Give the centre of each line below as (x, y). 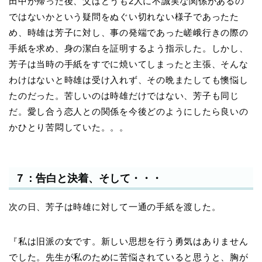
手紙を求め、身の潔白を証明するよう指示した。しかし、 (129, 49)
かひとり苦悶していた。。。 (69, 127)
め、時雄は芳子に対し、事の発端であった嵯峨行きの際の (129, 33)
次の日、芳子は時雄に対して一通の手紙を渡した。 (115, 206)
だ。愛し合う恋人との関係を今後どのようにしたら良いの (129, 112)
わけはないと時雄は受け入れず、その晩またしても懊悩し (129, 80)
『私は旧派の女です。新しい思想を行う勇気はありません (129, 241)
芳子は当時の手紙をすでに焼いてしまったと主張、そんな (129, 64)
